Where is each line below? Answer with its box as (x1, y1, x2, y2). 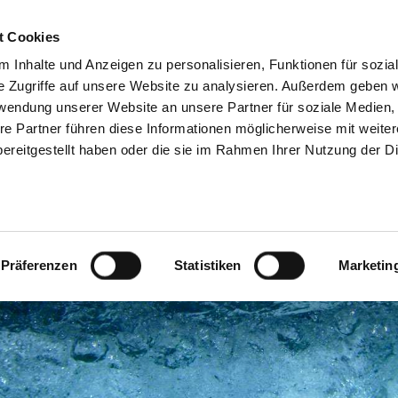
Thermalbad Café (257, 44, 380, 67)
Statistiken (174, 258, 242, 273)
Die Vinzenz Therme (57, 44, 202, 67)
